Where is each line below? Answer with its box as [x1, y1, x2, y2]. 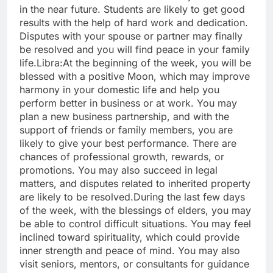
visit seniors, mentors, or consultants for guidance [19, 258, 249, 271]
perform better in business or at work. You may [19, 97, 237, 110]
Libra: [37, 57, 63, 69]
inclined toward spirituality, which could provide [19, 231, 239, 244]
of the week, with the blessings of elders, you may [19, 204, 251, 217]
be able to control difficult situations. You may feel [19, 218, 251, 230]
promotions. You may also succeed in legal [19, 164, 218, 177]
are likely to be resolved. [19, 191, 133, 204]
